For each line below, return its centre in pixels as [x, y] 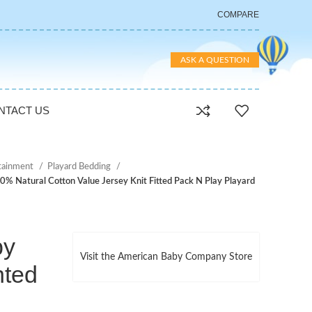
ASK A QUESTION [215, 60]
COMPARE [238, 15]
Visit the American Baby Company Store [166, 257]
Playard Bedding [80, 166]
